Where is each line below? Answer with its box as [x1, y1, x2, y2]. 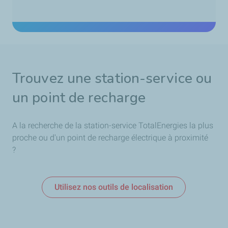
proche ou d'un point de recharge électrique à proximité [12, 133, 208, 143]
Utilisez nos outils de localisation [54, 182, 174, 192]
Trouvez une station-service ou [12, 69, 212, 89]
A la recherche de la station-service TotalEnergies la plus [12, 121, 213, 131]
